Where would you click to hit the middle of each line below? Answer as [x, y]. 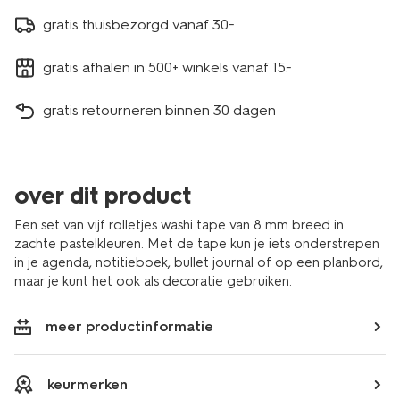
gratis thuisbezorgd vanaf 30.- [139, 24]
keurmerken [87, 384]
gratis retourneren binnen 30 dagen [159, 110]
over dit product [103, 196]
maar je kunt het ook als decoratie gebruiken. [153, 281]
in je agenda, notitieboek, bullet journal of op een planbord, [199, 262]
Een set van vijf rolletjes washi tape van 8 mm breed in [179, 225]
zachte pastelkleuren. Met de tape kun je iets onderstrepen [197, 244]
